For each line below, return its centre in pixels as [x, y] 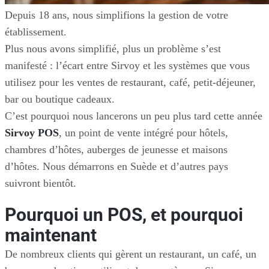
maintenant [51, 236]
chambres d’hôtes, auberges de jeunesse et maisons [116, 149]
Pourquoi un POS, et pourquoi [124, 215]
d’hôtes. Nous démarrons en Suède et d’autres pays [116, 166]
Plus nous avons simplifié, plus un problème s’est [113, 48]
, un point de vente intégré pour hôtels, [144, 132]
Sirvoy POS [32, 132]
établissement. [36, 32]
